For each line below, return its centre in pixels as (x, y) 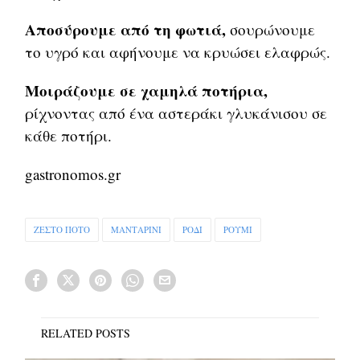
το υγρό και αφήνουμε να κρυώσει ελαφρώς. (178, 52)
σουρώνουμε (273, 30)
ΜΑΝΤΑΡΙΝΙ (137, 230)
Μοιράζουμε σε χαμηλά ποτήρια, (147, 91)
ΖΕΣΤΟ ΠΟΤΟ (62, 230)
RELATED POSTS (85, 333)
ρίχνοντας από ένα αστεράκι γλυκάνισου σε (176, 113)
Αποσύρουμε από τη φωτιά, (128, 30)
